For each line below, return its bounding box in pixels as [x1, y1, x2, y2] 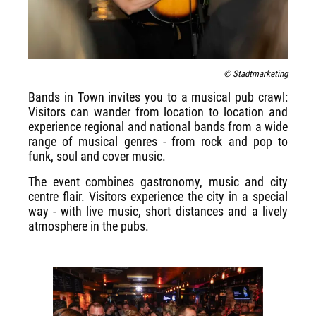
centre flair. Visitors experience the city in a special [28, 189, 288, 205]
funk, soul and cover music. [28, 149, 166, 164]
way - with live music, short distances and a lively [28, 204, 288, 219]
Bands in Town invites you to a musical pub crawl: [28, 90, 288, 105]
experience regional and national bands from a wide [28, 119, 288, 135]
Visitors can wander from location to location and [28, 104, 288, 120]
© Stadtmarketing [224, 68, 288, 80]
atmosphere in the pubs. [28, 219, 149, 234]
